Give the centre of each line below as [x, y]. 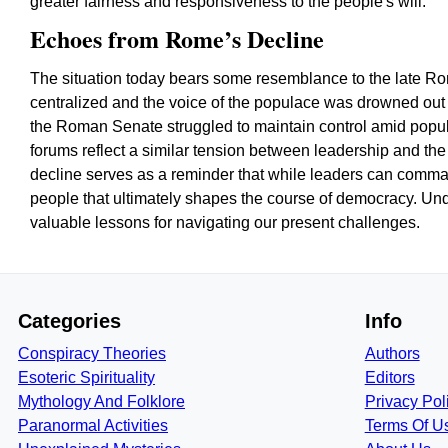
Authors [392, 353]
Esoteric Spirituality [86, 377]
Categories [69, 321]
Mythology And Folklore [101, 401]
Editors [389, 377]
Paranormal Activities [93, 425]
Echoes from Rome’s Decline [177, 38]
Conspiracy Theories [92, 353]
